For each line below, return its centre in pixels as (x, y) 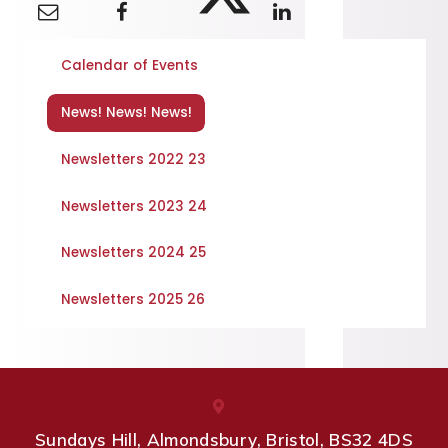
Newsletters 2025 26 (132, 300)
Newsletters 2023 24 (133, 206)
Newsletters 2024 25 (133, 253)
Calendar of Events (129, 66)
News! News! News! (126, 113)
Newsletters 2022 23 (133, 159)
